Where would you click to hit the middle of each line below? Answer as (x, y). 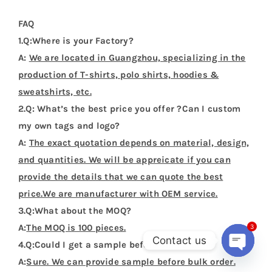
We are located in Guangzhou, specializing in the (137, 58)
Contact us (179, 240)
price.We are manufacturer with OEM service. (118, 194)
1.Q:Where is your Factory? (76, 41)
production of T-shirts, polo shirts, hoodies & (118, 75)
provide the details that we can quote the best (121, 177)
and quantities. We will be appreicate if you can (124, 160)
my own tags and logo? (69, 126)
